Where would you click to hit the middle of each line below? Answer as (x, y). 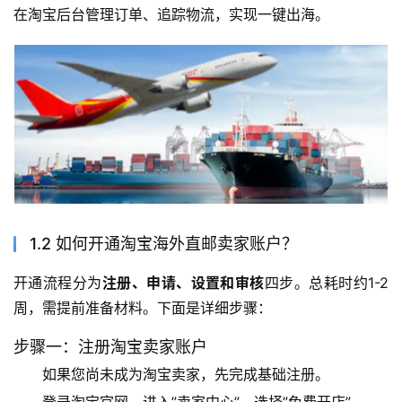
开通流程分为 (58, 283)
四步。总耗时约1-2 (327, 283)
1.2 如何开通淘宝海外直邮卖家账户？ (164, 244)
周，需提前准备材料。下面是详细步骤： (143, 308)
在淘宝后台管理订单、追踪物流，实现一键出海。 (171, 15)
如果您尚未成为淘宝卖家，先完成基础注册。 (186, 375)
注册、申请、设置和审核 (183, 283)
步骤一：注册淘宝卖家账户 (110, 347)
